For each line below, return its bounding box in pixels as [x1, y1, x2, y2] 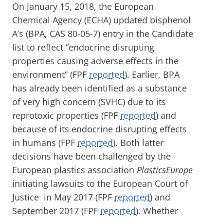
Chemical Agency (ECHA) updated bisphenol [12, 14, 191, 26]
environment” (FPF [12, 68, 89, 80]
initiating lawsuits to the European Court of [12, 177, 188, 189]
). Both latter [113, 136, 163, 148]
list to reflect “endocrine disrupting [12, 41, 154, 53]
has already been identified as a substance [12, 82, 187, 94]
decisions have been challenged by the [12, 150, 171, 162]
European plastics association [12, 163, 137, 176]
